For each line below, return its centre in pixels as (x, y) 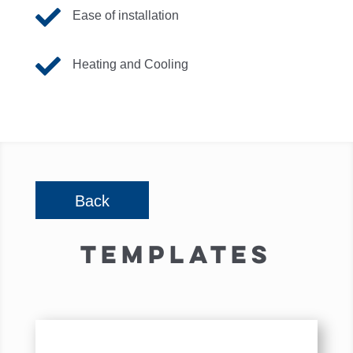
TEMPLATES (176, 254)
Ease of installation (125, 15)
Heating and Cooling (130, 64)
